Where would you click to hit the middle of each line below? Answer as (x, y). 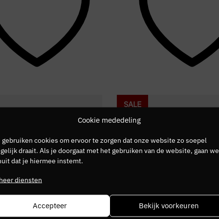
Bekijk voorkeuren (169, 205)
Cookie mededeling (109, 120)
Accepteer (50, 205)
